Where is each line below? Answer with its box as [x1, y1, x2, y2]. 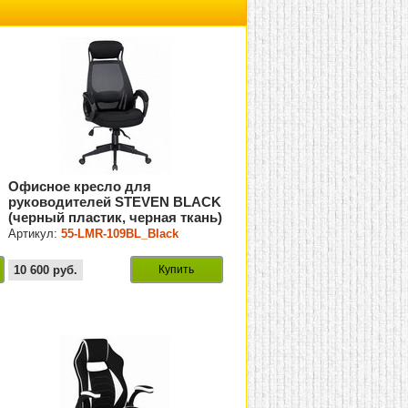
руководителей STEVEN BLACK [8, 194, 222, 210]
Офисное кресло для [8, 178, 152, 195]
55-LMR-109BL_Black [61, 227, 179, 241]
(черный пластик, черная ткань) [8, 209, 223, 226]
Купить [158, 263, 195, 277]
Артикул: [8, 227, 62, 241]
